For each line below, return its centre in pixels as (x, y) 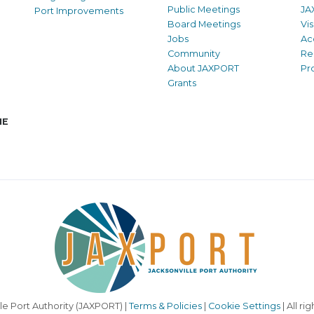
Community (194, 54)
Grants (182, 83)
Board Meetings (204, 25)
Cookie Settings (244, 306)
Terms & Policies (165, 306)
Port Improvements (79, 11)
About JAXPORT (203, 69)
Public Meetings (204, 10)
